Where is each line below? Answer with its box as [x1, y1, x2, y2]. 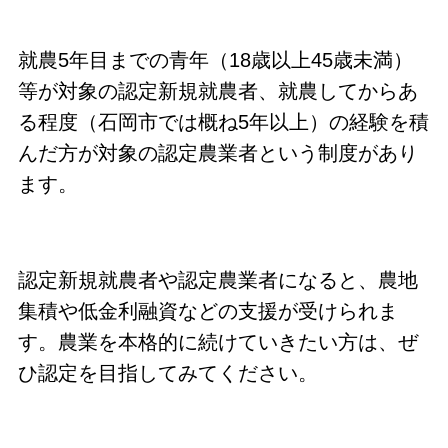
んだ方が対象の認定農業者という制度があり [17, 142, 418, 165]
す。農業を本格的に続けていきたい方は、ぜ [17, 330, 418, 353]
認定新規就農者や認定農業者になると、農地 [17, 268, 418, 291]
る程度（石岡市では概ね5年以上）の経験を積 [17, 111, 429, 134]
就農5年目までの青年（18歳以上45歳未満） [17, 49, 413, 72]
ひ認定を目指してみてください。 [17, 361, 318, 384]
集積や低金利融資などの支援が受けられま [17, 299, 398, 322]
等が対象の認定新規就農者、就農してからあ [17, 80, 418, 103]
